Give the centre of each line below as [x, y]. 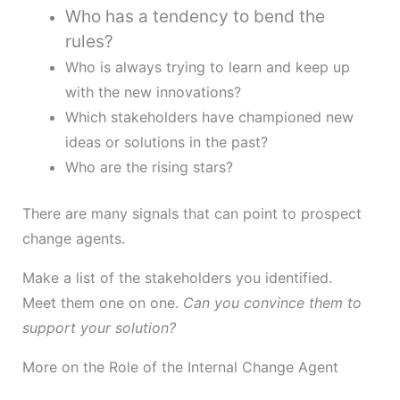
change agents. [73, 239]
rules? [89, 42]
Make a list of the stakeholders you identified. [177, 278]
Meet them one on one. [102, 303]
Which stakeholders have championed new [209, 117]
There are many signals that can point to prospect [192, 214]
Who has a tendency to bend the [195, 17]
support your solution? [99, 328]
